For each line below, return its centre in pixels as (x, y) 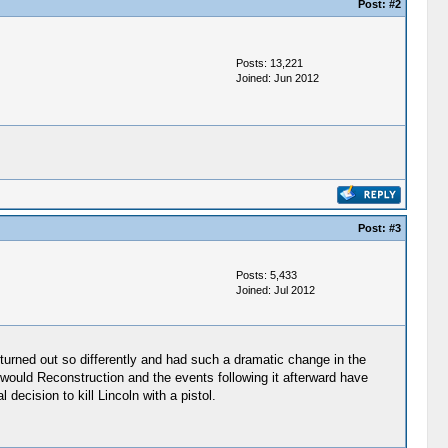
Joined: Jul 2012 (275, 290)
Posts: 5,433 (266, 275)
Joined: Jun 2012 (277, 78)
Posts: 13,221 (269, 63)
